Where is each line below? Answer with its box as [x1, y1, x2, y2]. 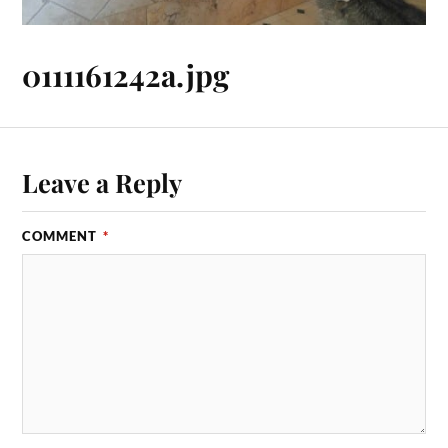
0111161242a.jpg [22, 55, 230, 95]
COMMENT [22, 227, 102, 244]
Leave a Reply [22, 164, 183, 199]
